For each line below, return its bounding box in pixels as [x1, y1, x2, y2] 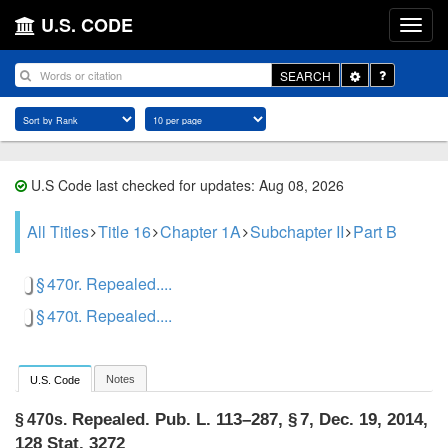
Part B [353, 220, 397, 243]
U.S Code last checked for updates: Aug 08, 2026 [27, 175, 344, 195]
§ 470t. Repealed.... [36, 304, 172, 327]
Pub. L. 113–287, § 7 [155, 410, 309, 430]
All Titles [27, 220, 89, 243]
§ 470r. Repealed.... [36, 272, 172, 295]
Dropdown [359, 82, 416, 100]
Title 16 [98, 220, 151, 243]
